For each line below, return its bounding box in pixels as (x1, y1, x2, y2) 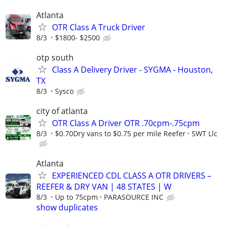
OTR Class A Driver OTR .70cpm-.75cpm (52, 118, 200, 129)
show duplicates (36, 201, 98, 213)
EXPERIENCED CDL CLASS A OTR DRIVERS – (52, 169, 211, 181)
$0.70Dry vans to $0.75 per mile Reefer (55, 129, 186, 139)
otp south (36, 52, 74, 64)
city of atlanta (36, 105, 88, 117)
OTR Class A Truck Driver (52, 21, 145, 33)
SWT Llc (192, 129, 217, 139)
